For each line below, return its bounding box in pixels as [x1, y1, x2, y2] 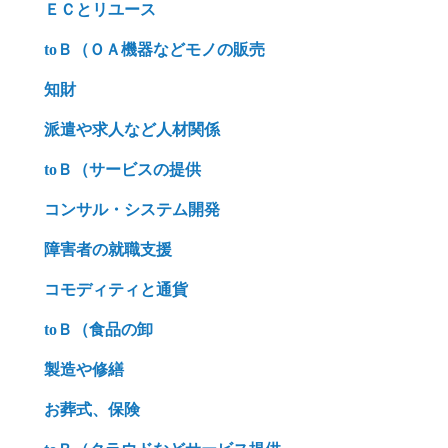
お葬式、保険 [44, 401, 140, 418]
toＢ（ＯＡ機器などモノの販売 [44, 41, 265, 58]
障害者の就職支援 [44, 241, 172, 258]
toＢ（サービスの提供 [44, 161, 201, 178]
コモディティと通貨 [44, 281, 188, 298]
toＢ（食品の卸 [44, 321, 153, 338]
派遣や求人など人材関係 [44, 121, 220, 138]
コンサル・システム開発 [44, 201, 220, 218]
